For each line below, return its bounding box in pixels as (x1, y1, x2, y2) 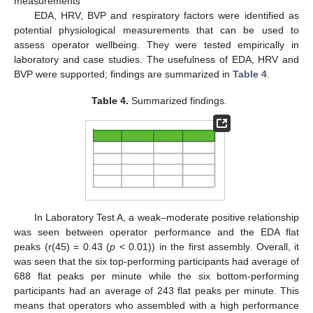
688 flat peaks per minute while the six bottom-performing (14, 270, 299, 282)
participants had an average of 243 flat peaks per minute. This (14, 285, 299, 297)
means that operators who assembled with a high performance (14, 300, 299, 312)
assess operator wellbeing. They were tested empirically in (14, 38, 299, 50)
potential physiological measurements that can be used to (14, 24, 299, 36)
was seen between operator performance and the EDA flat (14, 226, 299, 238)
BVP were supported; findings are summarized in (14, 68, 233, 80)
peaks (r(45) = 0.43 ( (14, 241, 110, 253)
